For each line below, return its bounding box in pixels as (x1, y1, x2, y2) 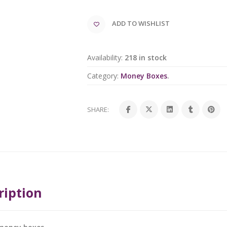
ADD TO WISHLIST (112, 19, 170, 28)
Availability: (87, 53, 123, 63)
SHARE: (87, 105, 109, 115)
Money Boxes (121, 71, 168, 81)
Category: (87, 71, 119, 81)
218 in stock (125, 53, 167, 63)
